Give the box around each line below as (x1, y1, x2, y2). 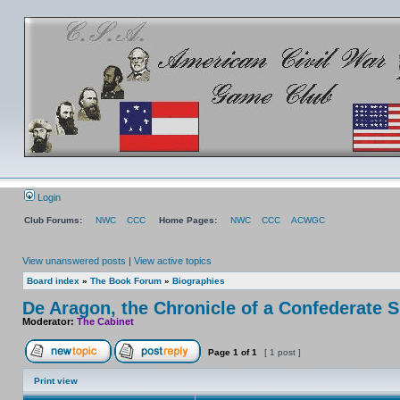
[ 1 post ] (262, 347, 304, 357)
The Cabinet (77, 316, 134, 327)
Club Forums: (24, 215, 82, 225)
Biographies (172, 276, 225, 286)
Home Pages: (159, 215, 217, 225)
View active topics (134, 255, 212, 266)
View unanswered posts (22, 255, 126, 266)
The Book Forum (90, 276, 162, 286)
